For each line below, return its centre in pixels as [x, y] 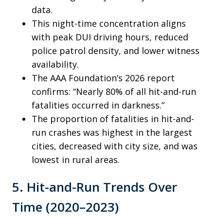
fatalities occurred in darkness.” [98, 105]
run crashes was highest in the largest [112, 132]
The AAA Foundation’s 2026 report [103, 78]
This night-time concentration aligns [109, 23]
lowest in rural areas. [76, 160]
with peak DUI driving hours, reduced [110, 37]
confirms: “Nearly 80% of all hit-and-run [114, 91]
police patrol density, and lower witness [116, 51]
